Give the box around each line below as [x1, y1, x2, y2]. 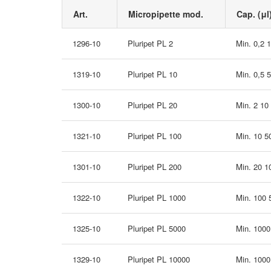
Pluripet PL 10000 [128, 253, 190, 265]
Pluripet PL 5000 [128, 223, 186, 234]
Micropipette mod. [128, 8, 203, 20]
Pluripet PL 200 [128, 161, 181, 172]
